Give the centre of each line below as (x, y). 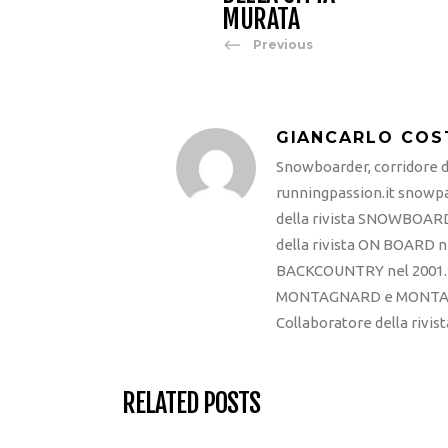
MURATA (260, 18)
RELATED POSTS (191, 402)
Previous (283, 45)
